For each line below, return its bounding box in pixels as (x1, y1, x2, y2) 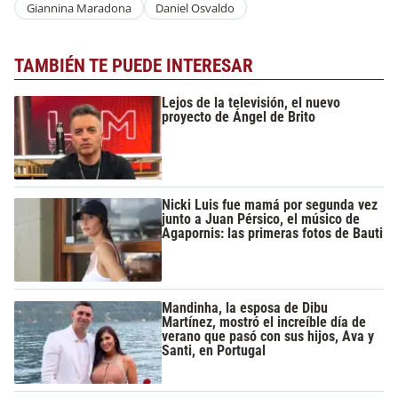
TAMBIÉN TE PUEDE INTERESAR (14, 55, 253, 77)
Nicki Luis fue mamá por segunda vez (162, 196, 378, 214)
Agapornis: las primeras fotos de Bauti (162, 225, 384, 243)
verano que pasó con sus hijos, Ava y (162, 327, 375, 345)
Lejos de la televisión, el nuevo (162, 93, 341, 111)
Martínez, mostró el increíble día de (162, 313, 367, 330)
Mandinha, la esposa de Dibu (162, 298, 329, 316)
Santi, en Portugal (162, 341, 267, 359)
